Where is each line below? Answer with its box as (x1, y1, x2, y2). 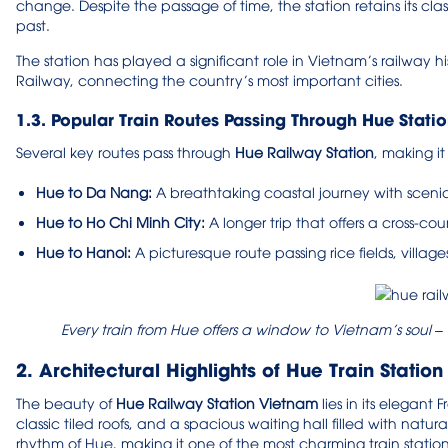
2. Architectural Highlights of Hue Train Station (16, 355, 443, 383)
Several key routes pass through (16, 141, 235, 161)
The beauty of (16, 393, 116, 413)
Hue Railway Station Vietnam (116, 393, 318, 413)
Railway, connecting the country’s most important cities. (16, 69, 403, 89)
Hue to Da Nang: (36, 181, 152, 201)
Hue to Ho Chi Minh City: (36, 211, 205, 231)
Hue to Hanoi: (36, 241, 131, 261)
